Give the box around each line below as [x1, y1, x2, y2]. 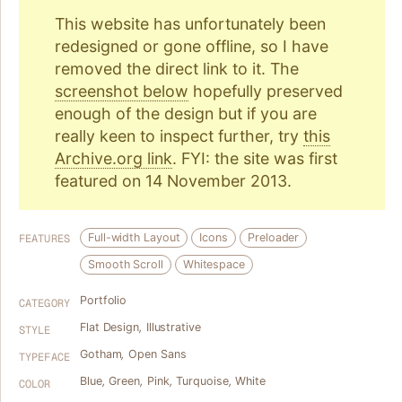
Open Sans [128, 347, 187, 361]
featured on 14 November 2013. [55, 171, 292, 190]
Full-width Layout [88, 231, 180, 244]
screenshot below [55, 82, 188, 100]
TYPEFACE [19, 350, 70, 364]
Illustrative [145, 320, 201, 334]
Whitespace [182, 258, 245, 271]
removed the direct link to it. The [55, 59, 299, 78]
